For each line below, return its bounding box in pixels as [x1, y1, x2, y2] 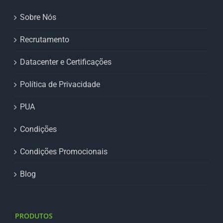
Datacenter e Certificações [20, 57, 111, 67]
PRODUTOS [15, 211, 53, 221]
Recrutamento [20, 35, 69, 45]
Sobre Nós [20, 12, 56, 22]
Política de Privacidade [20, 80, 100, 90]
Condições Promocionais [20, 147, 108, 157]
